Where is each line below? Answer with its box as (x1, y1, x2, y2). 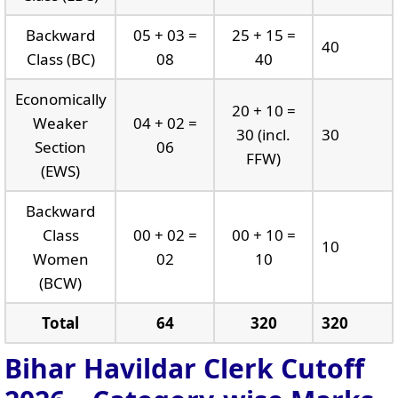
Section (35, 136, 86, 157)
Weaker (33, 112, 88, 133)
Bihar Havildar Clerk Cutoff (4, 349, 364, 386)
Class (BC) (26, 48, 95, 69)
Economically (14, 88, 107, 109)
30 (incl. (236, 123, 291, 145)
